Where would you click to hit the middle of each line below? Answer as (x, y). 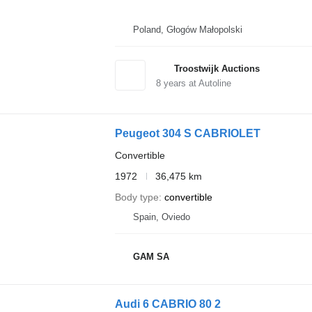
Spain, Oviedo (161, 217)
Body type (136, 197)
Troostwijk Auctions (217, 68)
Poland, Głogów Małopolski (187, 29)
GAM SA (151, 257)
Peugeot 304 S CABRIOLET (187, 133)
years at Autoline (196, 83)
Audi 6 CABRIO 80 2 (167, 304)
